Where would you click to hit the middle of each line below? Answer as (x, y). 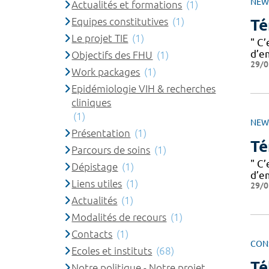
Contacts (92, 234)
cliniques (92, 102)
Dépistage (95, 167)
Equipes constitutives (120, 21)
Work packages (106, 72)
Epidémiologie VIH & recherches (144, 89)
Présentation (101, 133)
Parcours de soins (111, 150)
